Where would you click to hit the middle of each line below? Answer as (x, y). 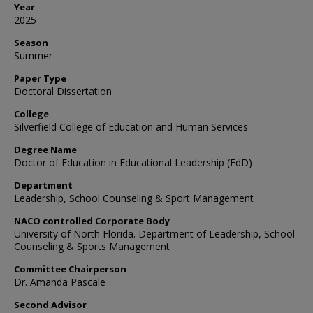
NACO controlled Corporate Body (92, 221)
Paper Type (40, 78)
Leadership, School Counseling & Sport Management (134, 198)
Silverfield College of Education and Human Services (131, 127)
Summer (33, 56)
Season (31, 43)
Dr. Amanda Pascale (60, 282)
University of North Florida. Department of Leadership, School (154, 234)
